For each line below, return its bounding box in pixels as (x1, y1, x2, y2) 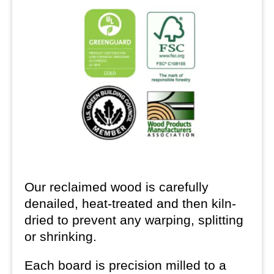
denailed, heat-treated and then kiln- (24, 196, 236, 210)
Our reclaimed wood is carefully (24, 179, 209, 194)
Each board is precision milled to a (24, 257, 226, 272)
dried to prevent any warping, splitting (24, 212, 243, 227)
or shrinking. (24, 229, 97, 243)
